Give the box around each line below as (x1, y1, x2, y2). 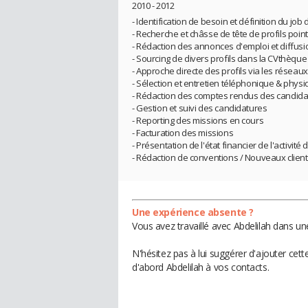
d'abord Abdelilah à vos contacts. (132, 261, 269, 274)
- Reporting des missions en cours (132, 114, 264, 127)
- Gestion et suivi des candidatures (132, 102, 267, 115)
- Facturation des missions (132, 126, 234, 140)
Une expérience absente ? (132, 206, 254, 219)
